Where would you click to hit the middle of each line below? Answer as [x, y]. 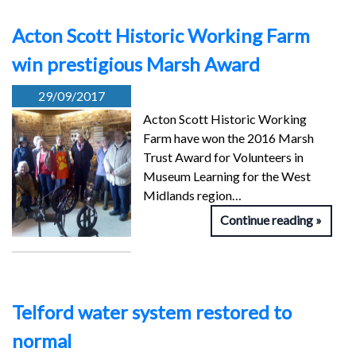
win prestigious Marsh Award [136, 64]
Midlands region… [192, 195]
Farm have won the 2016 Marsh [228, 138]
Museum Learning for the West [227, 176]
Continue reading [267, 220]
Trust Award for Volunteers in [223, 157]
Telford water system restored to [152, 312]
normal [42, 341]
